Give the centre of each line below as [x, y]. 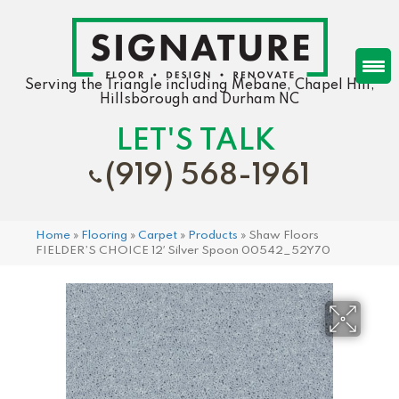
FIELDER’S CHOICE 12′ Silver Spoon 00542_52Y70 [183, 250]
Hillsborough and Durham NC [199, 99]
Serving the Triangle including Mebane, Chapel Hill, [199, 85]
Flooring [104, 235]
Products [213, 235]
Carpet [158, 235]
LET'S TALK [195, 141]
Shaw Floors [284, 235]
